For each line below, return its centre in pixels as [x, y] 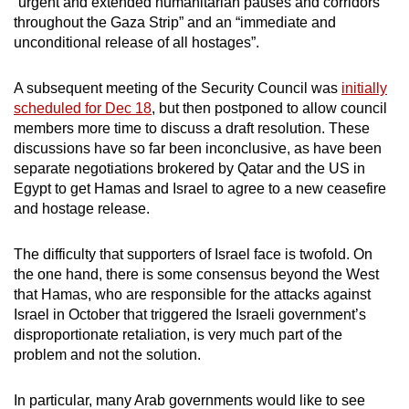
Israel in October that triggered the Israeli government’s [190, 314]
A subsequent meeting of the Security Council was [178, 88]
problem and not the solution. [107, 354]
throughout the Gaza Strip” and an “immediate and [175, 22]
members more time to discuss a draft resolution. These [192, 128]
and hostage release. [82, 208]
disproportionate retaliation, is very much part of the [178, 334]
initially [364, 88]
